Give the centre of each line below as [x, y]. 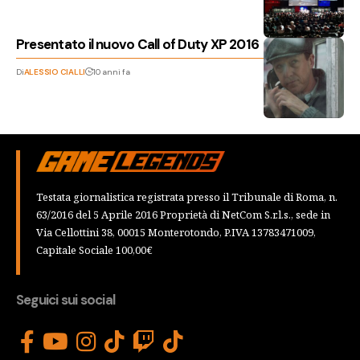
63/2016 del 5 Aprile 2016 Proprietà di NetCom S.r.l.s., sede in [183, 214]
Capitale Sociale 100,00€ [94, 250]
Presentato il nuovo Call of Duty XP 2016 [138, 44]
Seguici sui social [66, 299]
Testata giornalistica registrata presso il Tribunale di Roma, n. [187, 196]
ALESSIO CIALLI [55, 72]
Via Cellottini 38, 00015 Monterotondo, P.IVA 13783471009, [176, 232]
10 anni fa [111, 72]
